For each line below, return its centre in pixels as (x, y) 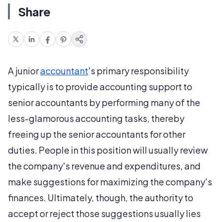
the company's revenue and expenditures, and (104, 166)
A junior (24, 70)
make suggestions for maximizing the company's (110, 181)
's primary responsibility (139, 70)
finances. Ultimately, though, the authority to (101, 197)
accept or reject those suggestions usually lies (104, 213)
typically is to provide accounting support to (100, 86)
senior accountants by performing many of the (104, 102)
